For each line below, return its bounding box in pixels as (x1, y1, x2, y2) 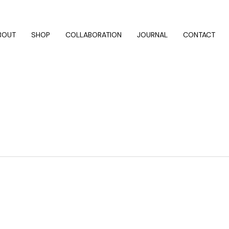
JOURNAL (137, 30, 168, 39)
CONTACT (183, 30, 216, 39)
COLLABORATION (65, 30, 122, 39)
